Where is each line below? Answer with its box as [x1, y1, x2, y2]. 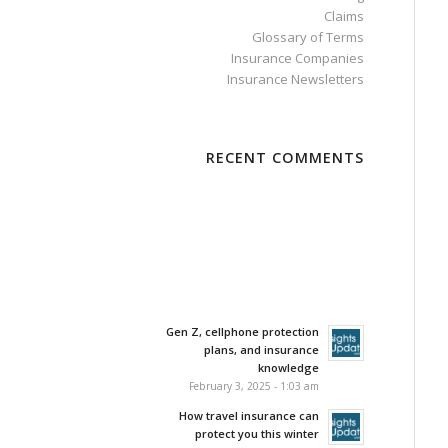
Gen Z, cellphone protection [165, 324, 319, 339]
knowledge [257, 360, 319, 375]
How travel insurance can [178, 408, 319, 423]
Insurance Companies [230, 49, 364, 67]
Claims [323, 7, 364, 25]
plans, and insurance [203, 342, 319, 357]
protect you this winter [194, 426, 319, 441]
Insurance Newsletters [226, 70, 364, 88]
